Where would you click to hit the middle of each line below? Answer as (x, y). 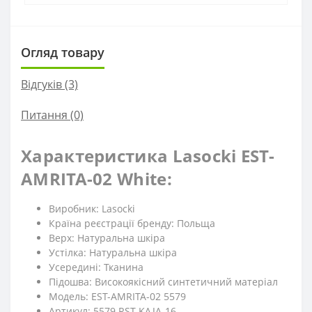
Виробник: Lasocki (92, 209)
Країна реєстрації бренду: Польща (132, 223)
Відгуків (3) (49, 84)
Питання (44, 115)
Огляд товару (63, 52)
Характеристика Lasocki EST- (148, 156)
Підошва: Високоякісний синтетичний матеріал (163, 282)
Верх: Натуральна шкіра (107, 238)
